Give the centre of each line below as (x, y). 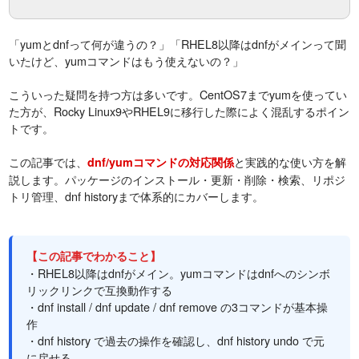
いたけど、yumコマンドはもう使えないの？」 (127, 61)
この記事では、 (48, 162)
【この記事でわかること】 (94, 256)
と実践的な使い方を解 (290, 162)
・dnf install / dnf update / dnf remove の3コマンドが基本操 (177, 307)
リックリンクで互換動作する (100, 290)
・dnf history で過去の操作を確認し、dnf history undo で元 (176, 341)
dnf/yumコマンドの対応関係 (161, 162)
